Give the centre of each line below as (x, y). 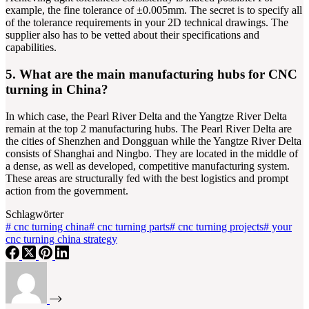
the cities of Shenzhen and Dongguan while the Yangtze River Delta (153, 141)
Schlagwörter (34, 214)
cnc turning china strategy (61, 239)
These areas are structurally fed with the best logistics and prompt (147, 178)
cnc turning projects (219, 226)
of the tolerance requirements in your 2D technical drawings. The (147, 23)
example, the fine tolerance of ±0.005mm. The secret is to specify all (154, 10)
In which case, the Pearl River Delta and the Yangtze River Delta (146, 116)
